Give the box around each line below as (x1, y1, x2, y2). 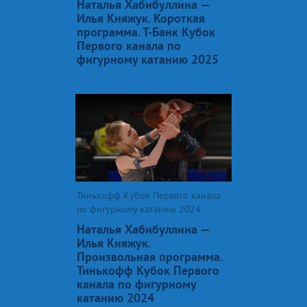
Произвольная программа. (77, 248, 222, 265)
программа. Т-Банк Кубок (77, 23, 215, 40)
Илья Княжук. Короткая (77, 10, 205, 26)
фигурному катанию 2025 (77, 51, 219, 67)
